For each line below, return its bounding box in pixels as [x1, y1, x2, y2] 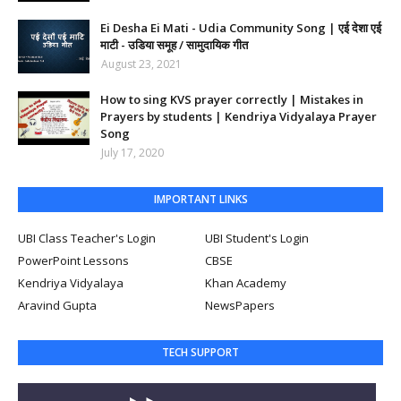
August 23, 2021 [101, 56, 182, 72]
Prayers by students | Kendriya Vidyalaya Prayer [100, 108, 377, 124]
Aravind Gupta [18, 297, 97, 313]
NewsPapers [205, 297, 275, 313]
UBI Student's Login [205, 230, 309, 246]
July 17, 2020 [101, 145, 164, 160]
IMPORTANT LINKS [153, 192, 248, 207]
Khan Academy [205, 275, 286, 291]
